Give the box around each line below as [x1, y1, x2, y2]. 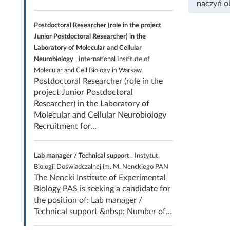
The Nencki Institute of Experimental [34, 173, 166, 182]
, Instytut [131, 152, 158, 159]
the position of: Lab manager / [34, 196, 142, 204]
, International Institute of [75, 55, 150, 62]
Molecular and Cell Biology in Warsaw [34, 67, 142, 73]
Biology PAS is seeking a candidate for [34, 184, 170, 193]
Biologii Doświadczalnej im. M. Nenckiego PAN [34, 163, 168, 170]
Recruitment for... [34, 122, 97, 130]
